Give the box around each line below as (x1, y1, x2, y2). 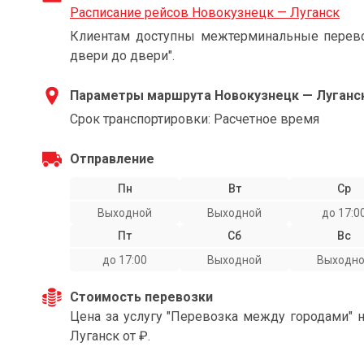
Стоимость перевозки (70, 289, 213, 305)
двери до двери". (70, 48, 175, 63)
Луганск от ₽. (70, 328, 150, 344)
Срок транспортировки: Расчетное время (70, 111, 319, 127)
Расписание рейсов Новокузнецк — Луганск (70, 5, 340, 20)
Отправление (70, 151, 154, 167)
